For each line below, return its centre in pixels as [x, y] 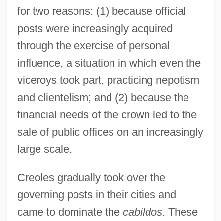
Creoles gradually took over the [91, 177]
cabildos [142, 212]
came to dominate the [70, 212]
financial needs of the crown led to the [107, 114]
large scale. [44, 149]
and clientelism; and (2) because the [103, 97]
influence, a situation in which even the [109, 63]
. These [180, 212]
